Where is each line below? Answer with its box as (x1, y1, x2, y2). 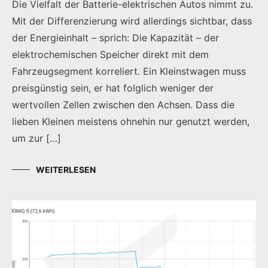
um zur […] (12, 132, 61, 144)
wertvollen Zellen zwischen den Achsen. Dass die (12, 98, 234, 111)
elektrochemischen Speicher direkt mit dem (12, 48, 209, 60)
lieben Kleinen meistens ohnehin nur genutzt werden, (12, 115, 249, 127)
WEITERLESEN (36, 164, 96, 175)
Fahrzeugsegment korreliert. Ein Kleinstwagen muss (12, 65, 246, 77)
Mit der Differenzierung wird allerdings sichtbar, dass (12, 14, 252, 27)
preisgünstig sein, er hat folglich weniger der (12, 81, 214, 94)
